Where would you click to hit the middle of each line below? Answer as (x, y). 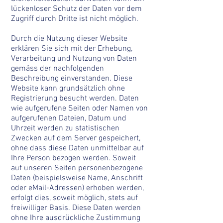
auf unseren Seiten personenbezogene (77, 168)
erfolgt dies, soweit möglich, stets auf (74, 198)
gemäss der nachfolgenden (57, 69)
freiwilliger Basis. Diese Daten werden (76, 208)
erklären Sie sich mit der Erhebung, (72, 49)
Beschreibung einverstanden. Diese (72, 79)
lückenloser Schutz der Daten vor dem (76, 9)
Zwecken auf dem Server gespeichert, (76, 138)
